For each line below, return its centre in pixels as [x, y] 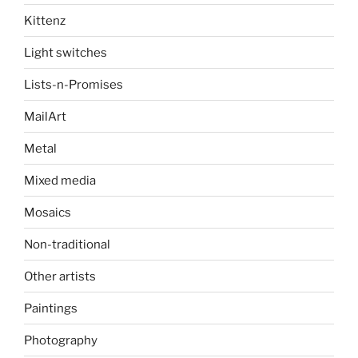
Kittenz [45, 20]
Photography [61, 340]
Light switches [66, 52]
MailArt [45, 116]
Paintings [51, 308]
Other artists [60, 276]
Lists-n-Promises [74, 84]
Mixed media [60, 180]
